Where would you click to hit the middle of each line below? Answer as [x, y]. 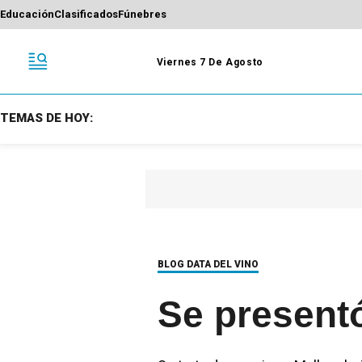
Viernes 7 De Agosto [210, 62]
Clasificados [86, 15]
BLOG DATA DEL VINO [208, 264]
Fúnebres [142, 15]
